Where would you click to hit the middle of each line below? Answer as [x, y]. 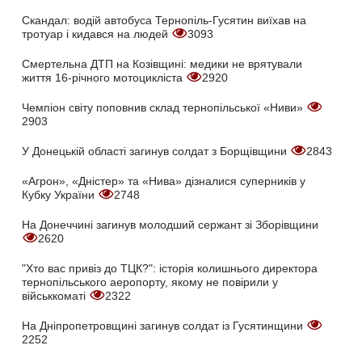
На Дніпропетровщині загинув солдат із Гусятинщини [164, 325]
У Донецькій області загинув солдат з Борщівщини [156, 151]
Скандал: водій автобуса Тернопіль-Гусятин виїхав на [164, 20]
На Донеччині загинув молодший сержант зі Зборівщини [170, 224]
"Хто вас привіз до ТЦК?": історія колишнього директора [170, 268]
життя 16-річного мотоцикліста [104, 77]
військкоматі [55, 295]
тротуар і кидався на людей [97, 34]
